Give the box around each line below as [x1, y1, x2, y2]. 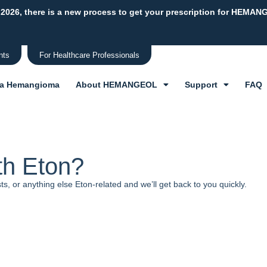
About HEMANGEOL [75, 80, 157, 90]
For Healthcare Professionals [39, 51, 139, 60]
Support [184, 80, 218, 90]
